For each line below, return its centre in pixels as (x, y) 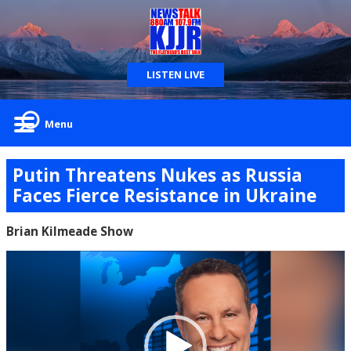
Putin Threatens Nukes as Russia (157, 175)
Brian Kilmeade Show (70, 232)
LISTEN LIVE (175, 74)
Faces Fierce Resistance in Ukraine (165, 195)
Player (20, 272)
